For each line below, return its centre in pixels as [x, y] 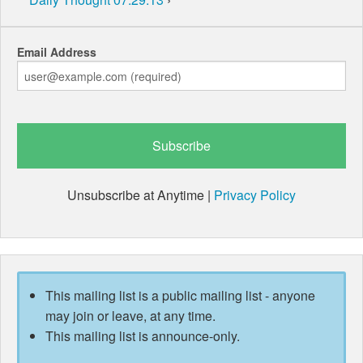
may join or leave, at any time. [130, 316]
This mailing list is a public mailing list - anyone [180, 296]
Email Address [57, 52]
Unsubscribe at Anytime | [141, 195]
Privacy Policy [255, 195]
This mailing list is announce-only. [142, 336]
